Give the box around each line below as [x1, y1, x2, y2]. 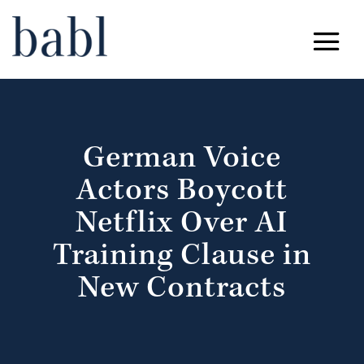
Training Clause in [52, 241, 311, 275]
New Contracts [77, 274, 286, 307]
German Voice [82, 144, 281, 177]
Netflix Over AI [76, 209, 288, 242]
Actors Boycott [76, 176, 288, 210]
